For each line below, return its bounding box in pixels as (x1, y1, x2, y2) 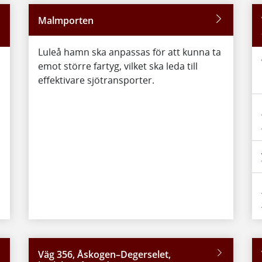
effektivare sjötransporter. (37, 74, 154, 87)
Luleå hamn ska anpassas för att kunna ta (37, 46, 221, 59)
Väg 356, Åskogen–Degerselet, (37, 247, 171, 261)
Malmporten (37, 14, 94, 27)
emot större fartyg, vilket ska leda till (37, 60, 198, 73)
